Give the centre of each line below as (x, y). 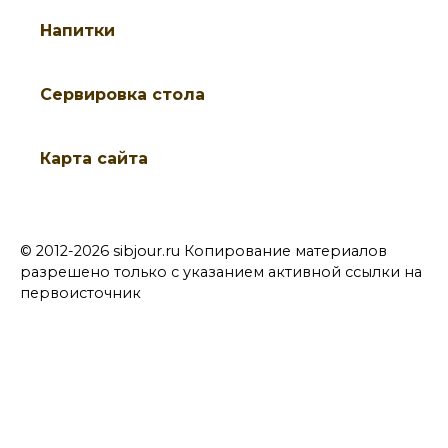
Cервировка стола (122, 94)
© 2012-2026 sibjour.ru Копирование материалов (203, 250)
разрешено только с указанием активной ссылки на (221, 271)
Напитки (77, 30)
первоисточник (80, 292)
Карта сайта (94, 158)
